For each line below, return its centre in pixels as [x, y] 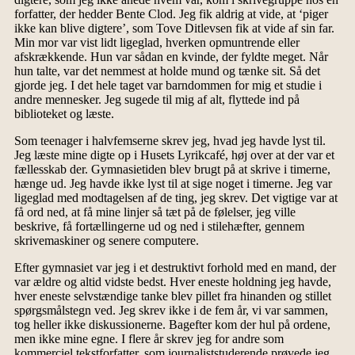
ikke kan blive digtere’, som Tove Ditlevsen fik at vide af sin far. [174, 29]
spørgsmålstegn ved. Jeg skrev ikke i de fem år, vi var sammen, [171, 311]
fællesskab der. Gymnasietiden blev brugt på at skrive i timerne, [172, 170]
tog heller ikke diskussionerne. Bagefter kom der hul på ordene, [172, 325]
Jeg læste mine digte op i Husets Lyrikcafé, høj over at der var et [174, 155]
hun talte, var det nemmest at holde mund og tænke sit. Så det [167, 71]
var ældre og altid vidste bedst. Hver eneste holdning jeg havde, [172, 282]
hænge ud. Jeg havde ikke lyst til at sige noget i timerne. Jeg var [173, 184]
